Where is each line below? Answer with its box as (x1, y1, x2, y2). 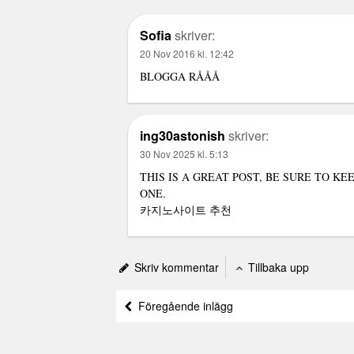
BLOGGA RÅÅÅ (140, 69, 220, 84)
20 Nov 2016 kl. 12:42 (140, 47, 234, 60)
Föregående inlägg (132, 298, 233, 314)
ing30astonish (140, 126, 225, 145)
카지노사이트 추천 (140, 202, 232, 217)
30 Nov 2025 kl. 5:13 (140, 147, 228, 160)
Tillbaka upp (245, 259, 309, 275)
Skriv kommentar (131, 259, 219, 275)
